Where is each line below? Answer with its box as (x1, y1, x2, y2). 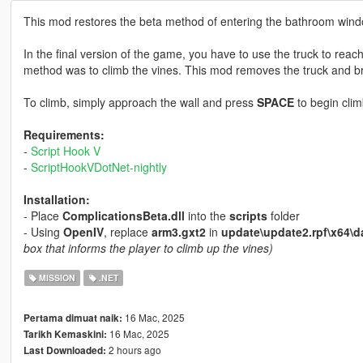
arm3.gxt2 (151, 224, 206, 241)
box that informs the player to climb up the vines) (23, 240, 273, 257)
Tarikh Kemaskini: (23, 327, 107, 342)
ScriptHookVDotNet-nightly (30, 159, 167, 176)
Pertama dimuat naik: (23, 311, 122, 326)
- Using (23, 224, 63, 241)
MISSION (36, 271, 76, 284)
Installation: (23, 191, 90, 208)
